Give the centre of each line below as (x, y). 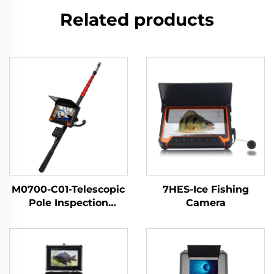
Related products (137, 19)
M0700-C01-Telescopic (68, 189)
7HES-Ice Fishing (206, 189)
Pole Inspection (68, 202)
